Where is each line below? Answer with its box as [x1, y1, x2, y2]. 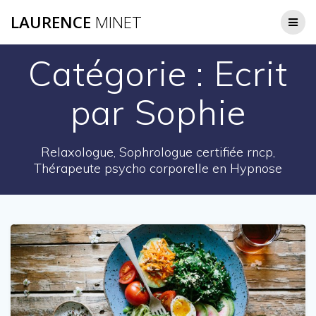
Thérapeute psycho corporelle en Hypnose [34, 159, 282, 176]
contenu [157, 30, 195, 43]
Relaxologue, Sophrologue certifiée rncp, [41, 143, 275, 160]
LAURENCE [11, 11, 91, 33]
